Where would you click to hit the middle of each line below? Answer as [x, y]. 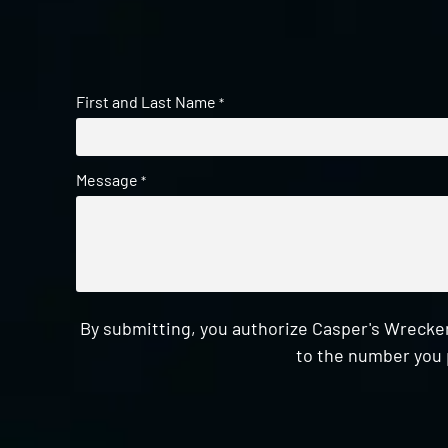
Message [107, 180]
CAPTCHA [109, 392]
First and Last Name [146, 102]
